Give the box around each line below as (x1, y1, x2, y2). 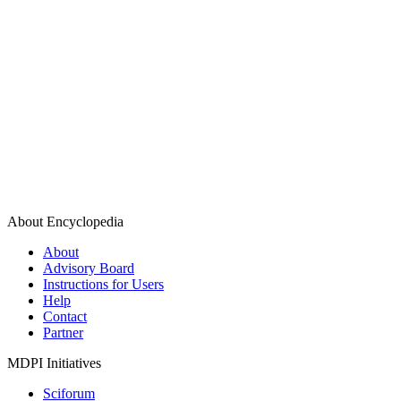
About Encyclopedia (7, 213, 124, 229)
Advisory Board (43, 260, 134, 276)
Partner (43, 324, 83, 340)
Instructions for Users (43, 276, 164, 292)
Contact (43, 308, 87, 324)
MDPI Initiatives (7, 354, 101, 371)
